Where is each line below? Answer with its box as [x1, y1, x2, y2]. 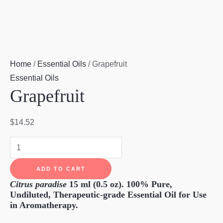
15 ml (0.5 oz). [69, 179, 126, 190]
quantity [9, 153, 37, 162]
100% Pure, [126, 179, 172, 190]
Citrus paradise [10, 179, 69, 190]
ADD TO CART [36, 166, 86, 172]
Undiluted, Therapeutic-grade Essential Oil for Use [10, 190, 207, 200]
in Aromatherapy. [10, 200, 78, 211]
